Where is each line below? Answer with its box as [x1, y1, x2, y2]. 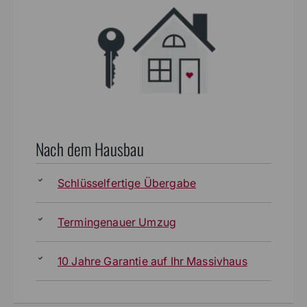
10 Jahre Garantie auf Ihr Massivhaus [58, 254, 247, 268]
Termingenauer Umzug [58, 214, 177, 229]
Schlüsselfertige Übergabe [58, 175, 196, 190]
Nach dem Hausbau [36, 136, 144, 161]
